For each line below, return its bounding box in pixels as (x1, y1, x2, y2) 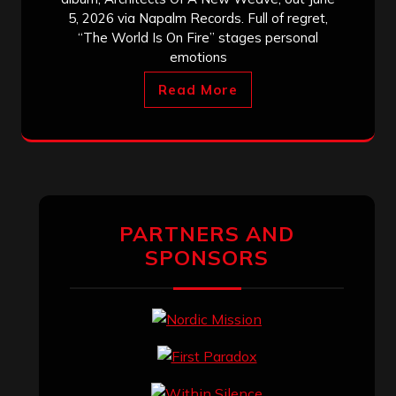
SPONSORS (145, 244, 269, 270)
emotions (169, 48, 227, 65)
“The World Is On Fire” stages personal (78, 28, 318, 46)
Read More (158, 80, 238, 98)
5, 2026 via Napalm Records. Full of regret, (68, 9, 328, 27)
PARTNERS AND (119, 220, 294, 247)
